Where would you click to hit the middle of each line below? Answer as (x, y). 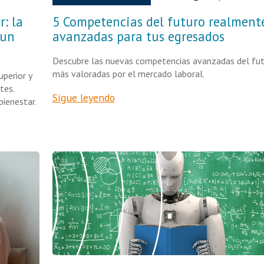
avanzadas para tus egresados (138, 36)
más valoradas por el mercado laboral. (128, 74)
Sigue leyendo (83, 98)
